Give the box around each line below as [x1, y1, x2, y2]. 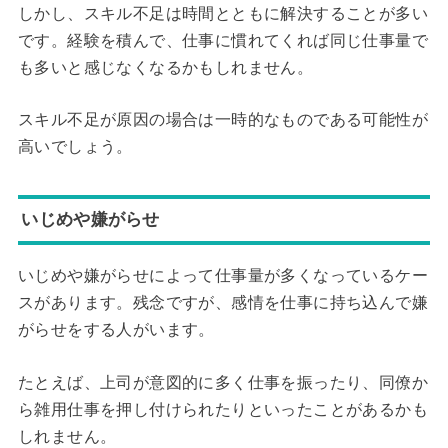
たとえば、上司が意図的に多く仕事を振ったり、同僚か [17, 374, 428, 391]
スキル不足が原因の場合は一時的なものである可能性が [17, 111, 428, 129]
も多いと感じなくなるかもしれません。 [17, 58, 314, 76]
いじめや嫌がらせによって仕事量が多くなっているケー [17, 267, 428, 285]
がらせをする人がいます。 [17, 321, 215, 339]
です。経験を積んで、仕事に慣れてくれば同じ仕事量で [17, 31, 428, 49]
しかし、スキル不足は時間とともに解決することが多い [17, 4, 428, 22]
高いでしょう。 [17, 138, 133, 156]
